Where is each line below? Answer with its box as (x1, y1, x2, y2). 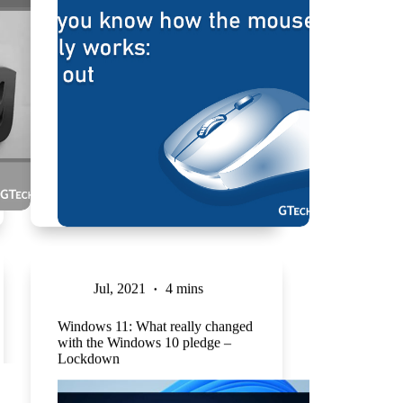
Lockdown (57, 350, 120, 366)
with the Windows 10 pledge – (57, 334, 231, 350)
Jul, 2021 (93, 280, 146, 296)
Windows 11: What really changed (57, 318, 253, 334)
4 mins (165, 280, 203, 296)
